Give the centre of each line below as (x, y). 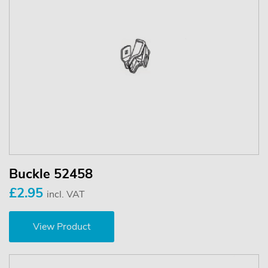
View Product (62, 227)
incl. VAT (66, 195)
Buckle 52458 (51, 174)
